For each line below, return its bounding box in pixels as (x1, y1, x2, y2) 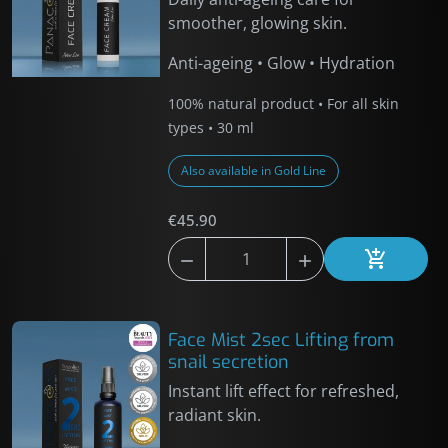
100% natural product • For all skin (168, 94, 400, 113)
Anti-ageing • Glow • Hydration (168, 52, 396, 74)
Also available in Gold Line (181, 162, 327, 179)
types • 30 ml (168, 118, 255, 137)
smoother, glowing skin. (168, 12, 348, 34)
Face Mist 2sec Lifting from (168, 328, 395, 352)
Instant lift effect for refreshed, (168, 380, 400, 402)
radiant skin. (168, 404, 262, 426)
